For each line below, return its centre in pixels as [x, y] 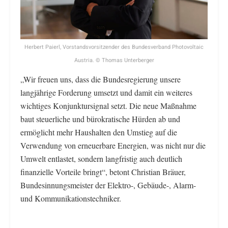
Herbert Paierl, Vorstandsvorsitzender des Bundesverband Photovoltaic [114, 47]
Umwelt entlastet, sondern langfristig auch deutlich [101, 159]
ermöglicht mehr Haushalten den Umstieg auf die [99, 132]
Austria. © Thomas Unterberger [114, 61]
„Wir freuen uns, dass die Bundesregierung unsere [101, 79]
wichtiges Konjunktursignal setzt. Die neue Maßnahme [108, 106]
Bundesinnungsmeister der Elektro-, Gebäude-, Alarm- [108, 185]
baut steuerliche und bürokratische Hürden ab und [100, 119]
